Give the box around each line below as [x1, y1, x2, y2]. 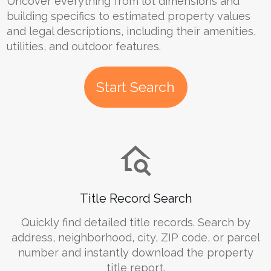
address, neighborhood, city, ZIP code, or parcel [11, 231, 260, 244]
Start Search [96, 79, 175, 95]
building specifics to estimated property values [7, 10, 250, 22]
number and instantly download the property [18, 246, 253, 259]
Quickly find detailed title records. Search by [21, 216, 250, 229]
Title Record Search [79, 191, 192, 206]
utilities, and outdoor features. [7, 40, 161, 53]
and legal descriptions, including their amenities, [7, 25, 256, 38]
